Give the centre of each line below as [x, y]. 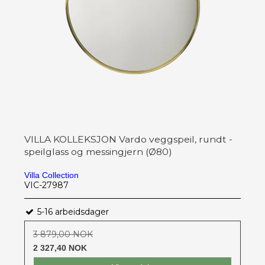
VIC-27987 [46, 185]
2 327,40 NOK [60, 248]
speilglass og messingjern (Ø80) [98, 151]
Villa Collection [51, 175]
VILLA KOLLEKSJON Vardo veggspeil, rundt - [128, 139]
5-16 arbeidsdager [72, 211]
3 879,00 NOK [63, 234]
